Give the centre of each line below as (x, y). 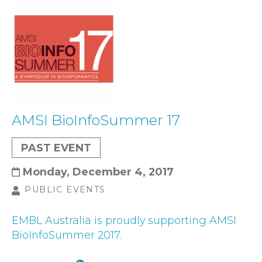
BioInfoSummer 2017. (67, 235)
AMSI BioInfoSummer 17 (96, 120)
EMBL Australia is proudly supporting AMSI (124, 220)
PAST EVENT (56, 148)
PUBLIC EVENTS (65, 190)
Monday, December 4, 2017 (98, 172)
